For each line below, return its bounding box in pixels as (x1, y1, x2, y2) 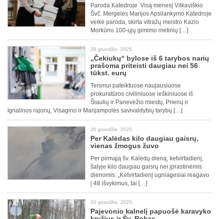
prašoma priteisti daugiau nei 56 (90, 62, 198, 70)
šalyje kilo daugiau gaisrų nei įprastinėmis (90, 163, 202, 171)
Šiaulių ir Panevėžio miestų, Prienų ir (90, 99, 188, 106)
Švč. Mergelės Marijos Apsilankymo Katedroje (90, 10, 212, 18)
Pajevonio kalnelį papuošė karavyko (90, 207, 211, 216)
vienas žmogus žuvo (90, 142, 159, 150)
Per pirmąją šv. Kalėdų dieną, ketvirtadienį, (90, 155, 203, 162)
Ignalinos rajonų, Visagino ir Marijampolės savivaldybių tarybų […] (7, 107, 182, 114)
